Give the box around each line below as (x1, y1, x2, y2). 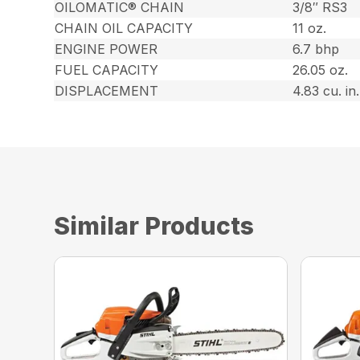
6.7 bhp (292, 41, 340, 58)
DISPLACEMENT (55, 83, 159, 100)
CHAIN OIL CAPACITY (55, 20, 194, 37)
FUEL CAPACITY (55, 62, 159, 79)
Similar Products (54, 211, 255, 241)
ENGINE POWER (55, 41, 158, 58)
